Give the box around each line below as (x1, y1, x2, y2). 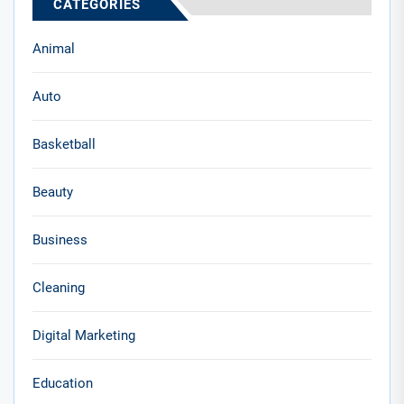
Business (32, 231, 87, 248)
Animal (32, 40, 75, 57)
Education (32, 374, 93, 391)
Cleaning (32, 279, 85, 296)
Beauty (32, 183, 73, 200)
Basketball (32, 135, 96, 152)
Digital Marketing (32, 326, 135, 344)
